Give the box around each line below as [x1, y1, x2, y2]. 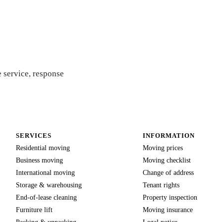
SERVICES [16, 131, 52, 139]
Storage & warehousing [16, 180, 82, 189]
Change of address [143, 168, 194, 176]
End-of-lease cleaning [16, 193, 77, 201]
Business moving [16, 156, 63, 164]
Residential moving [16, 143, 70, 152]
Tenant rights [143, 180, 179, 189]
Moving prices [143, 143, 183, 152]
